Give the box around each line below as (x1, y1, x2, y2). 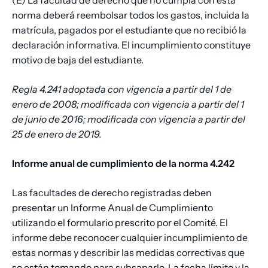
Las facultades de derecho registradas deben (12, 187, 212, 199)
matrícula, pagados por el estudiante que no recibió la (12, 24, 246, 36)
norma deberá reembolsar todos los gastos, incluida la (12, 9, 249, 22)
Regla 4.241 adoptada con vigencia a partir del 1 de (12, 83, 232, 96)
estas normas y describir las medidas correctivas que (12, 246, 245, 259)
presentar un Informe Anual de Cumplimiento (12, 202, 213, 214)
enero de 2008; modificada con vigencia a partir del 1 (12, 98, 244, 111)
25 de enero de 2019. (12, 128, 102, 141)
